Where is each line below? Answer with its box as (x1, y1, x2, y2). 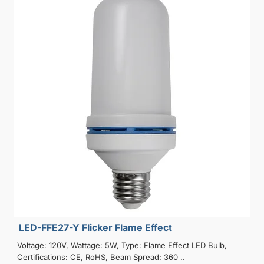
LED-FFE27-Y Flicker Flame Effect (19, 221, 173, 233)
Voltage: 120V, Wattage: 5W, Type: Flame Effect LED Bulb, (17, 240, 227, 250)
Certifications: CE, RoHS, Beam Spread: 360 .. (17, 252, 185, 262)
